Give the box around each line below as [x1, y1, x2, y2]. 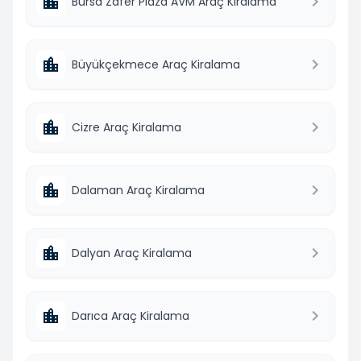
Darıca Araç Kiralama [72, 307, 189, 324]
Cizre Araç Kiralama [72, 118, 181, 135]
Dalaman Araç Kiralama [72, 181, 205, 198]
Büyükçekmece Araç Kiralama [72, 56, 240, 73]
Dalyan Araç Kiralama [72, 244, 192, 261]
